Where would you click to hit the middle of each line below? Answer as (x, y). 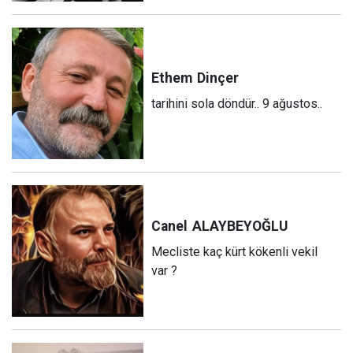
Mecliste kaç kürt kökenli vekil (235, 251)
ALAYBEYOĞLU (240, 226)
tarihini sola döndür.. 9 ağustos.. (237, 103)
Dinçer (218, 78)
